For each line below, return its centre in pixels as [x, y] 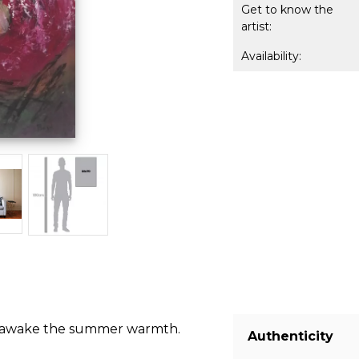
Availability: [272, 56]
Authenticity [291, 337]
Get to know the [288, 10]
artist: [257, 26]
